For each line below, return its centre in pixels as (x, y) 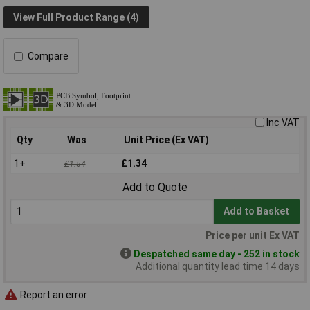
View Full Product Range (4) (76, 17)
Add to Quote (155, 188)
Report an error (53, 294)
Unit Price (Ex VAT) (166, 140)
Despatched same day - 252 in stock (217, 254)
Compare (48, 56)
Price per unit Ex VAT (253, 236)
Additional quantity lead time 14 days (218, 267)
